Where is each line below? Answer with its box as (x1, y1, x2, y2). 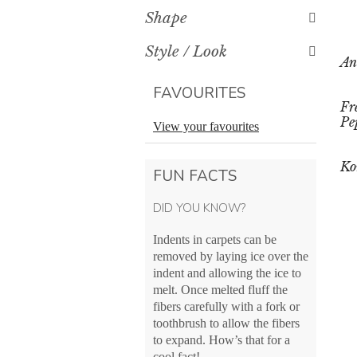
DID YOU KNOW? (153, 200, 245, 216)
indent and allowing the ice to (153, 266, 301, 280)
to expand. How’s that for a (153, 333, 290, 347)
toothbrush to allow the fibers (153, 316, 300, 330)
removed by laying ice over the (153, 249, 308, 263)
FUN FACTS (153, 166, 237, 186)
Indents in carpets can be (153, 233, 277, 246)
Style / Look (145, 42, 227, 61)
